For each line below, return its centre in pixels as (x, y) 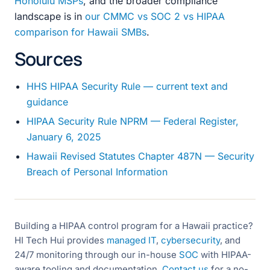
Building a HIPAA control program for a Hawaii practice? (134, 225)
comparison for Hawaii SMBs (80, 32)
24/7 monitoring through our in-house (97, 254)
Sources (49, 59)
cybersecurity (190, 240)
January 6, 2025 (64, 137)
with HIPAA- (225, 254)
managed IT (131, 240)
